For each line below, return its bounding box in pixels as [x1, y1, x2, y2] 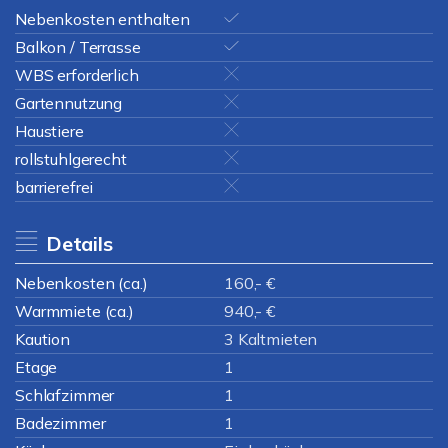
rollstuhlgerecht [15, 149, 127, 169]
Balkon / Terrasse [15, 37, 141, 57]
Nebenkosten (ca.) [15, 273, 148, 293]
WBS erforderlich [15, 65, 139, 85]
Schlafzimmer [15, 385, 115, 405]
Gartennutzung [15, 93, 123, 113]
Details [45, 231, 113, 256]
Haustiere [15, 121, 84, 141]
